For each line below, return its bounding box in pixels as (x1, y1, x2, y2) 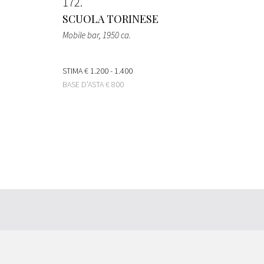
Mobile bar (62, 29, 99, 41)
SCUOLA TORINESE (62, 11, 159, 26)
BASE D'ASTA (62, 78, 105, 90)
